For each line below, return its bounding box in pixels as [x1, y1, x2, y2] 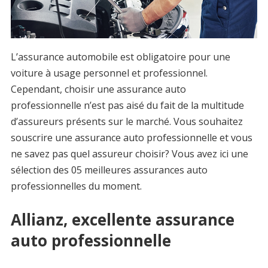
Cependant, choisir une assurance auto [10, 83, 186, 96]
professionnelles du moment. [10, 179, 142, 193]
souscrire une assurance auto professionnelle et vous [10, 131, 252, 145]
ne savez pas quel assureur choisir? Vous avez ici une [10, 147, 248, 161]
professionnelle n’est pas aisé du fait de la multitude [10, 99, 244, 112]
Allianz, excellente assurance [10, 209, 234, 231]
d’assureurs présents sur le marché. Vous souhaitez [10, 115, 243, 129]
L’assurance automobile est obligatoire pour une [10, 50, 230, 64]
